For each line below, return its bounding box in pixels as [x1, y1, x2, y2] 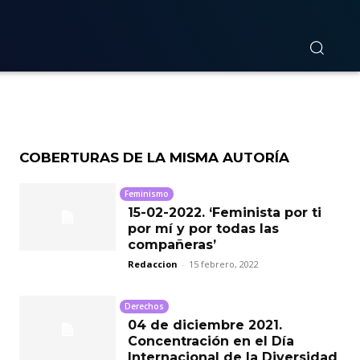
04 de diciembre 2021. [128, 317, 282, 333]
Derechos [125, 300, 164, 312]
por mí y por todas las [128, 220, 279, 236]
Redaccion [128, 257, 178, 270]
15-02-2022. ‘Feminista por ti [128, 204, 321, 220]
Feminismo [125, 187, 169, 199]
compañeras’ [128, 236, 216, 252]
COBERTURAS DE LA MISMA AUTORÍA [19, 149, 289, 166]
